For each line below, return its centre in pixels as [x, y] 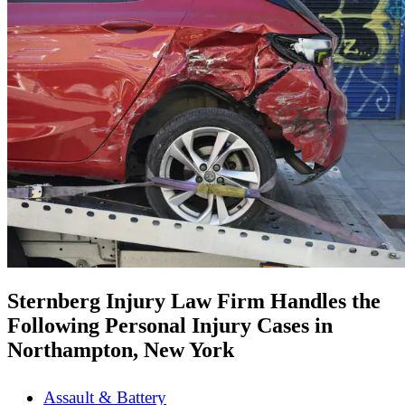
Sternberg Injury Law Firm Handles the [194, 301]
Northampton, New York [121, 349]
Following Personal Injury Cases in [170, 325]
